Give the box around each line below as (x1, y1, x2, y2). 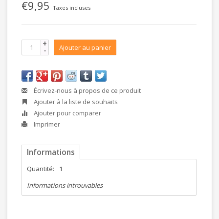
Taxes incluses (53, 4, 90, 11)
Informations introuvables (27, 181, 103, 190)
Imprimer (32, 120, 60, 129)
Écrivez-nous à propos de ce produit (32, 86, 141, 95)
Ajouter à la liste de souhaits (32, 97, 118, 106)
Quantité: (27, 164, 54, 173)
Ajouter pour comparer (32, 109, 101, 117)
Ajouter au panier (59, 43, 111, 52)
